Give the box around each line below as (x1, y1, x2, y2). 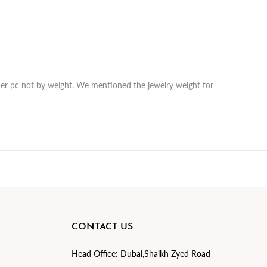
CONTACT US (71, 222, 133, 232)
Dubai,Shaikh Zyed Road (117, 249, 210, 259)
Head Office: (71, 249, 118, 259)
